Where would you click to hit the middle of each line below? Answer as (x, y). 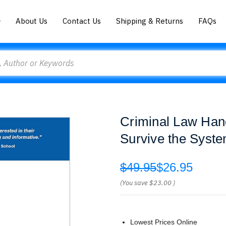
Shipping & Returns (150, 21)
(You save (134, 183)
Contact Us (82, 21)
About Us (32, 21)
